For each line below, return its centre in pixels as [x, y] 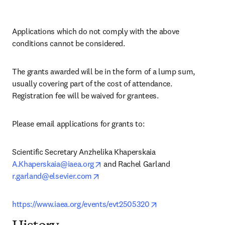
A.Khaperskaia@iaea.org [53, 164]
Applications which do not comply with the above [96, 31]
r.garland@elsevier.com [52, 176]
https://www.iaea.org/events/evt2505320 [81, 204]
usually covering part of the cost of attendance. [92, 84]
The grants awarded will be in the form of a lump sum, [104, 72]
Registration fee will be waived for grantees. [85, 96]
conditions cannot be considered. [69, 43]
